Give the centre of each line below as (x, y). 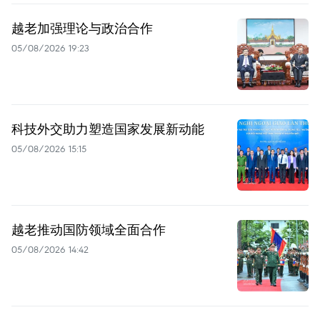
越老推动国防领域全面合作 (89, 230)
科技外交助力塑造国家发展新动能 (108, 129)
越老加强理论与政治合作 (82, 28)
